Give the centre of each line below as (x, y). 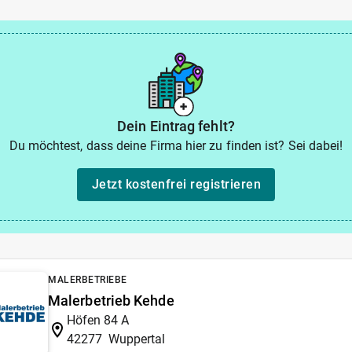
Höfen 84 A (98, 320)
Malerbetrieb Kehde (111, 300)
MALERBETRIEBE (88, 279)
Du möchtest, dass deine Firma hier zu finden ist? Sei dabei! (176, 145)
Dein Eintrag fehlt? (176, 126)
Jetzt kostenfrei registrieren (176, 184)
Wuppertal (137, 339)
